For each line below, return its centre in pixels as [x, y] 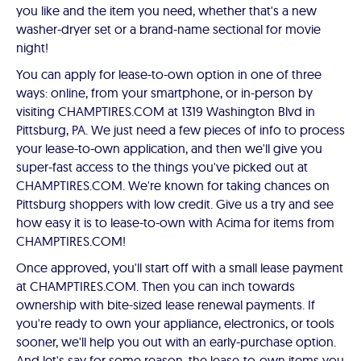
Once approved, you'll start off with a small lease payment [180, 268]
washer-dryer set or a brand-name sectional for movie [168, 29]
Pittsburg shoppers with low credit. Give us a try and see [175, 204]
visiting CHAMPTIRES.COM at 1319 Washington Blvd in [166, 111]
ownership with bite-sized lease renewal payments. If [166, 305]
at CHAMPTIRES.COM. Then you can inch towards [156, 286]
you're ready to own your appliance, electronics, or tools [175, 323]
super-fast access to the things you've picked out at [162, 167]
